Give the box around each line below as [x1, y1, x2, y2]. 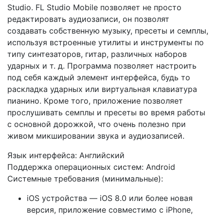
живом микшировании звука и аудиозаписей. [7, 130, 184, 141]
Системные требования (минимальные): [7, 173, 163, 183]
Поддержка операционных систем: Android [7, 162, 175, 172]
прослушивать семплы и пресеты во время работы [7, 107, 205, 117]
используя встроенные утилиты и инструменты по [7, 37, 204, 47]
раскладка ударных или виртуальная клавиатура [7, 84, 197, 94]
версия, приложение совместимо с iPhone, [27, 204, 193, 215]
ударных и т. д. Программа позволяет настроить [7, 60, 197, 71]
